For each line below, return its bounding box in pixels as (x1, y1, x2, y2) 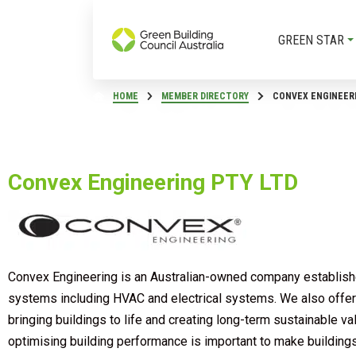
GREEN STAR (278, 32, 344, 48)
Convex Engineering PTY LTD (8, 169, 298, 195)
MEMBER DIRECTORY (161, 91, 249, 102)
